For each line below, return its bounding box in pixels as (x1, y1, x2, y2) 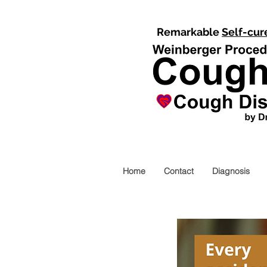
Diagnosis (212, 166, 250, 176)
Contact (164, 166, 194, 176)
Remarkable (157, 26, 222, 38)
